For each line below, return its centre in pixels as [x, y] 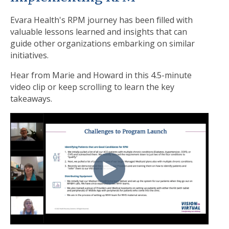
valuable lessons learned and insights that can [99, 32]
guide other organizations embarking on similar [102, 44]
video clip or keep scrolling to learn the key [92, 87]
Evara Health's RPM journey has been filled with [101, 20]
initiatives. [30, 55]
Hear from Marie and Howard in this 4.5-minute [101, 75]
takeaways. [32, 99]
